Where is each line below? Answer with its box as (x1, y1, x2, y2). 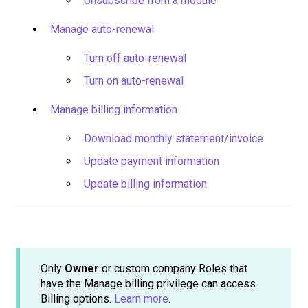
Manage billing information (50, 102, 177, 116)
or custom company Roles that (99, 261, 247, 275)
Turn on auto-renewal (84, 74, 184, 87)
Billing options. (41, 291, 114, 305)
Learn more (114, 291, 168, 305)
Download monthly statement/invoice (84, 131, 263, 145)
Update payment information (84, 154, 219, 168)
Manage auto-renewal (50, 22, 154, 36)
